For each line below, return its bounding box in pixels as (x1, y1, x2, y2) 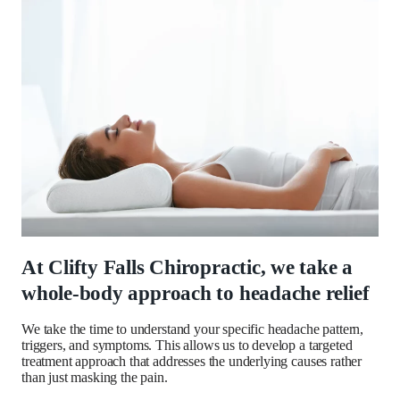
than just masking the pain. (21, 369, 168, 385)
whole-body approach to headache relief (21, 281, 370, 304)
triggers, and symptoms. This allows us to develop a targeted (21, 337, 353, 353)
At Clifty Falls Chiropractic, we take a (21, 255, 354, 279)
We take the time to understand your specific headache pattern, (21, 321, 364, 337)
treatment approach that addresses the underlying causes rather (21, 353, 362, 369)
